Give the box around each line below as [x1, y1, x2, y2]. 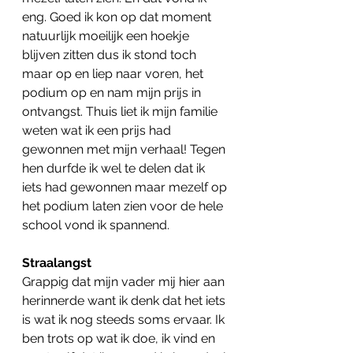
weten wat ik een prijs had [22, 123, 174, 139]
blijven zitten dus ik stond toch [22, 47, 199, 63]
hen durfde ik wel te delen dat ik [22, 161, 208, 176]
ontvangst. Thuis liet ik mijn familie [22, 104, 221, 120]
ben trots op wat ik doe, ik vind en [22, 331, 218, 347]
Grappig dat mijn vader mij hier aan [22, 274, 228, 290]
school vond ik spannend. [22, 217, 173, 233]
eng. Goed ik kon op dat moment [22, 9, 214, 25]
